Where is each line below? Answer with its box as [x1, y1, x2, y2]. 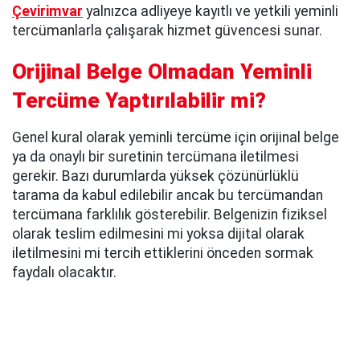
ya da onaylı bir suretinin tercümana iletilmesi [12, 148, 299, 165]
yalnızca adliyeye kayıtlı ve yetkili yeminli [83, 2, 338, 19]
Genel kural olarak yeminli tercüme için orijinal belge [12, 129, 339, 145]
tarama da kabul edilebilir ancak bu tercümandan [12, 186, 323, 203]
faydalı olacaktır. [12, 264, 117, 280]
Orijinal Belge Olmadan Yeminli [12, 59, 312, 84]
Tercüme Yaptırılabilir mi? [12, 88, 266, 112]
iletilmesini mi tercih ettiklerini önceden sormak [12, 244, 313, 261]
